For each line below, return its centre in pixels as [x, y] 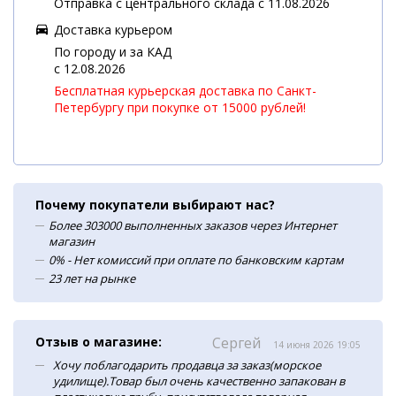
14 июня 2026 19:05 [317, 345]
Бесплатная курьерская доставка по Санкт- [185, 91]
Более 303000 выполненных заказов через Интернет [193, 225]
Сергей [238, 343]
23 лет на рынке [92, 278]
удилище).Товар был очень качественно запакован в [199, 381]
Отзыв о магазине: [99, 342]
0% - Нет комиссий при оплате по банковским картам [196, 260]
